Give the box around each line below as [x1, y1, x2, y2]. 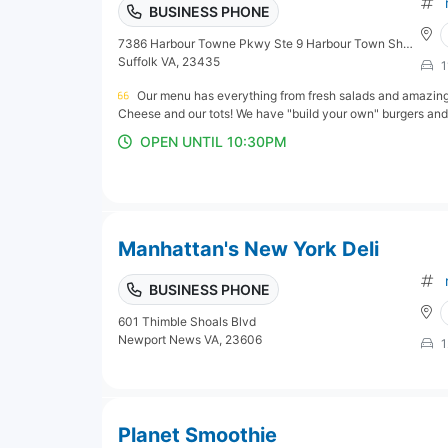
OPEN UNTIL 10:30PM [140, 132, 287, 150]
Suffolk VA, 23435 [118, 53, 220, 69]
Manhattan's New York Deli [118, 236, 379, 261]
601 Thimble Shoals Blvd [118, 313, 256, 329]
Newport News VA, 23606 [118, 331, 262, 347]
